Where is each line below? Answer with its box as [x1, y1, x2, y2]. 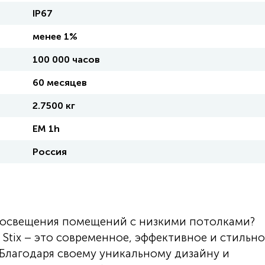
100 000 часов [33, 54, 100, 65]
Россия [33, 146, 67, 157]
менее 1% [33, 31, 77, 42]
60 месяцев [33, 77, 87, 88]
